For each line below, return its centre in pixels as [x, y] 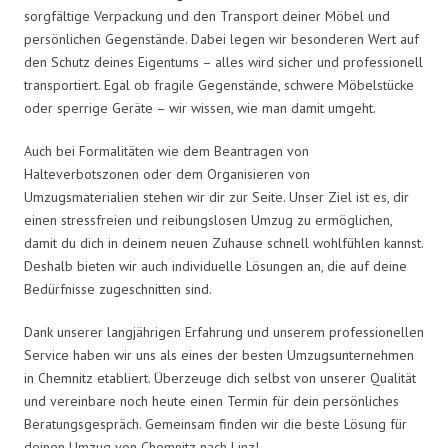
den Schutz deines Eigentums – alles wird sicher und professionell [223, 61]
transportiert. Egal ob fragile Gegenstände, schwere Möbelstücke [219, 84]
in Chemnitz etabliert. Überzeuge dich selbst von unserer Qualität [220, 377]
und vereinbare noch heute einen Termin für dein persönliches [211, 400]
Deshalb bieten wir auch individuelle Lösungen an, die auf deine [215, 265]
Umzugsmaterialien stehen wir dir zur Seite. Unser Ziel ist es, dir [216, 196]
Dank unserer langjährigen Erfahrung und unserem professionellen [224, 331]
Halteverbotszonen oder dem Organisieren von [167, 173]
